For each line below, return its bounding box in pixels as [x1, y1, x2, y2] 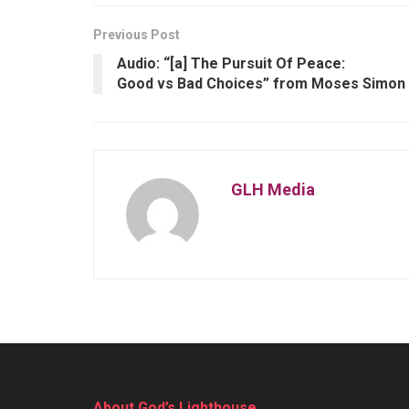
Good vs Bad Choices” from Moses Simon [117, 74, 405, 92]
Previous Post [93, 26, 180, 42]
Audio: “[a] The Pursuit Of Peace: [117, 54, 345, 72]
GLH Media [231, 179, 315, 199]
